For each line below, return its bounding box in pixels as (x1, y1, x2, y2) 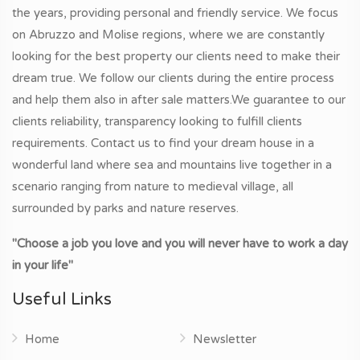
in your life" (12, 257, 73, 272)
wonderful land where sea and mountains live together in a (12, 157, 332, 172)
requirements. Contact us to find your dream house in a (12, 135, 314, 150)
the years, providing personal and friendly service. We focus (12, 5, 338, 20)
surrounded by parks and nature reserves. (12, 200, 239, 215)
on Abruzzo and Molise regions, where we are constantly (12, 27, 325, 42)
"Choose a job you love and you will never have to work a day (12, 235, 348, 251)
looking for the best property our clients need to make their (12, 48, 340, 63)
